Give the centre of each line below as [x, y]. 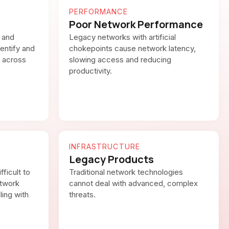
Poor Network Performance [136, 24]
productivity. [90, 71]
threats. [82, 194]
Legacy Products [111, 159]
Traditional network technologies [126, 172]
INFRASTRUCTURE [104, 146]
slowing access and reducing [120, 60]
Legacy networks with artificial [122, 37]
